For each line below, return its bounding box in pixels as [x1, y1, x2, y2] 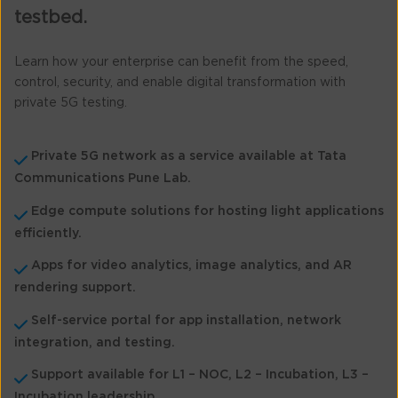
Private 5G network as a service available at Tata [30, 150, 346, 163]
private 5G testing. [14, 97, 127, 110]
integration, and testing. [14, 336, 175, 349]
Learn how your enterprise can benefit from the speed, [14, 56, 348, 69]
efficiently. [14, 227, 82, 240]
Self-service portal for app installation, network [30, 314, 341, 327]
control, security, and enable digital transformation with [14, 76, 346, 90]
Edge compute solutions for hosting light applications [30, 204, 384, 218]
